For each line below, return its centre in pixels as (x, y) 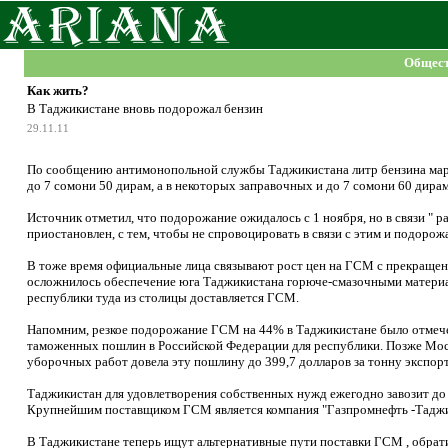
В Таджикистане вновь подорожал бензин (145, 108)
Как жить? (58, 90)
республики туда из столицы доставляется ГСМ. (163, 297)
